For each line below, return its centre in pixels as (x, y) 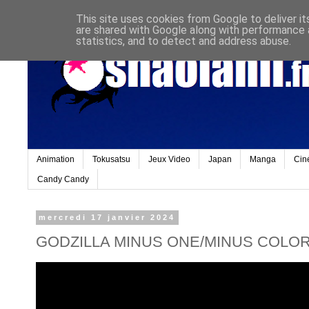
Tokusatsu (111, 160)
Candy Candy (63, 179)
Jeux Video (169, 160)
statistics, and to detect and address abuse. (183, 41)
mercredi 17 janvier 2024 (107, 218)
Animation (56, 160)
